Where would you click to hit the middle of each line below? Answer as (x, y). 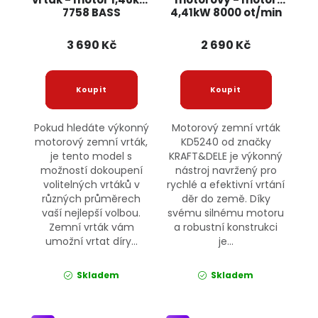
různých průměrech (92, 199)
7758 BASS (91, 13)
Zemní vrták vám (91, 227)
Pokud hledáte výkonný (91, 128)
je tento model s (92, 157)
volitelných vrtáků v (91, 185)
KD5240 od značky (226, 142)
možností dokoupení (91, 171)
